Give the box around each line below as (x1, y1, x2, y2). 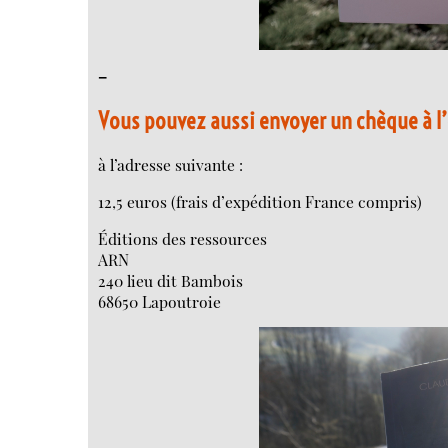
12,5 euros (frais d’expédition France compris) (98, 190, 423, 212)
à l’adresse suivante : (98, 154, 244, 176)
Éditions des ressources (98, 227, 268, 249)
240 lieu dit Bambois (98, 269, 244, 291)
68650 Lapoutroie (98, 290, 222, 312)
